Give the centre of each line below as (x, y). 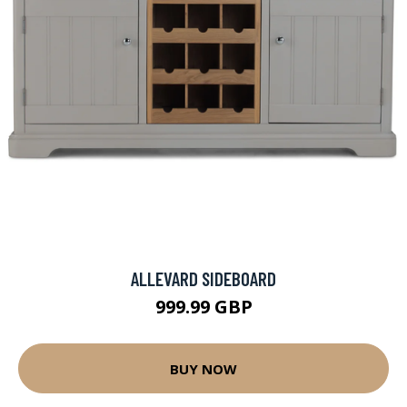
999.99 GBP (203, 307)
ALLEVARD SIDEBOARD (203, 278)
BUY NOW (203, 368)
